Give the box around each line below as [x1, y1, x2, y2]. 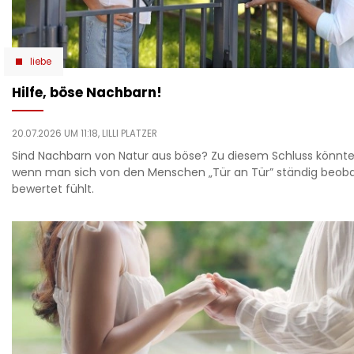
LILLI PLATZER [102, 126, 157, 140]
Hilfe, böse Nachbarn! [12, 82, 162, 102]
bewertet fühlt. [12, 180, 94, 197]
